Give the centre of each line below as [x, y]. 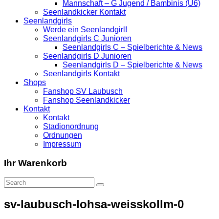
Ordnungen [63, 135]
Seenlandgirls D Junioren [87, 56]
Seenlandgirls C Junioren [87, 38]
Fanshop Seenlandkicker [87, 100]
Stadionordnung [71, 126]
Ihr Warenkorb [35, 163]
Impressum [62, 144]
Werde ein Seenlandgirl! [85, 30]
